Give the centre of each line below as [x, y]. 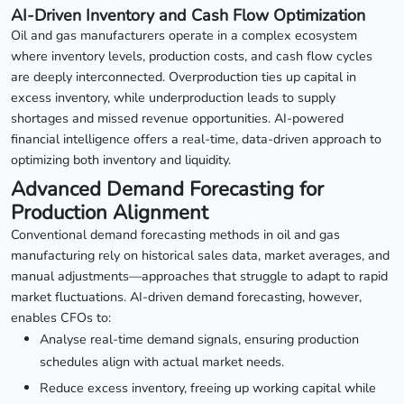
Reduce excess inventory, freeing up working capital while [208, 387]
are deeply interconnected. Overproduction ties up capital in [184, 76]
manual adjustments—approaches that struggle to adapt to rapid [199, 275]
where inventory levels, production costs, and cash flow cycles [192, 55]
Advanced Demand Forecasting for [167, 188]
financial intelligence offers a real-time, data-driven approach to [196, 138]
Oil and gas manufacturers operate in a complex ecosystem [184, 35]
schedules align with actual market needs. [162, 361]
